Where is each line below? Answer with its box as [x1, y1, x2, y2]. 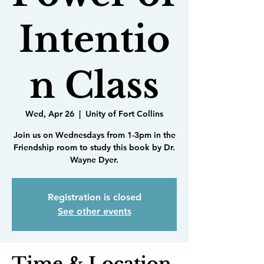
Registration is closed [47, 192, 141, 203]
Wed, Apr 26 [25, 108, 74, 119]
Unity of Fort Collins [85, 108, 163, 119]
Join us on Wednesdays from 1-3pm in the [13, 130, 176, 140]
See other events [57, 206, 131, 217]
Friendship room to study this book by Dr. [14, 142, 175, 153]
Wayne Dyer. [70, 154, 118, 165]
